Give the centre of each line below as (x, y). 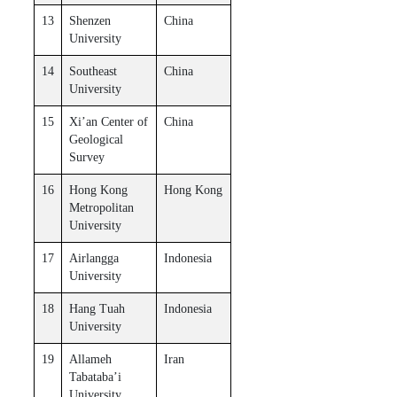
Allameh (90, 359)
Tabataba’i (95, 377)
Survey (86, 157)
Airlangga (93, 258)
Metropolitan (101, 207)
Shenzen (90, 20)
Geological (96, 139)
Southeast (93, 71)
